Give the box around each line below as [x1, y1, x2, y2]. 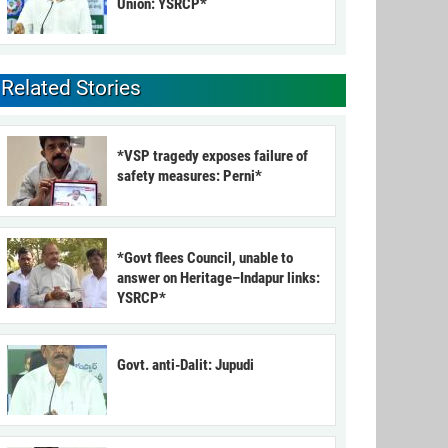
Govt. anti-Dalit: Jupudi [117, 356, 254, 375]
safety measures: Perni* [117, 167, 262, 186]
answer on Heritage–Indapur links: [117, 269, 320, 288]
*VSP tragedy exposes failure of [117, 147, 308, 166]
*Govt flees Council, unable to [117, 249, 293, 268]
